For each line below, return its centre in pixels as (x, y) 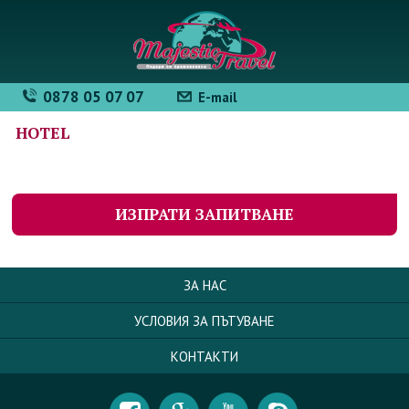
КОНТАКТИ (204, 357)
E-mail (218, 97)
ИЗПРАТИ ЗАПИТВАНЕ (204, 215)
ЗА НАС (204, 286)
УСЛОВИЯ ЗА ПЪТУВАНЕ (204, 321)
